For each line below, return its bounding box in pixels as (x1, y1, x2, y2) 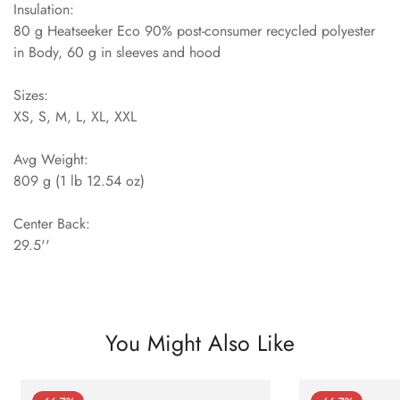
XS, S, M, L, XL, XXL (13, 105, 137, 127)
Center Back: (13, 212, 90, 234)
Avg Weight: (13, 148, 88, 170)
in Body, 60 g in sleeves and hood (13, 41, 221, 62)
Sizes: (13, 84, 48, 105)
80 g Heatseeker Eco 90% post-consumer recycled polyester (13, 20, 375, 41)
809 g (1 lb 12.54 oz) (13, 170, 145, 191)
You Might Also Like (105, 326, 295, 359)
